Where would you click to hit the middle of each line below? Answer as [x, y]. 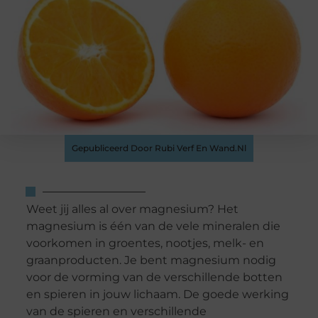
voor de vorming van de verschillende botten [154, 278]
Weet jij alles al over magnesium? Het [132, 209]
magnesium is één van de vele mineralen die [153, 226]
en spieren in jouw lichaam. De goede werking [157, 295]
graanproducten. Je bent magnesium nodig [151, 261]
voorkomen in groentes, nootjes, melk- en [145, 243]
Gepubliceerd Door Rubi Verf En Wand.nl [159, 148]
